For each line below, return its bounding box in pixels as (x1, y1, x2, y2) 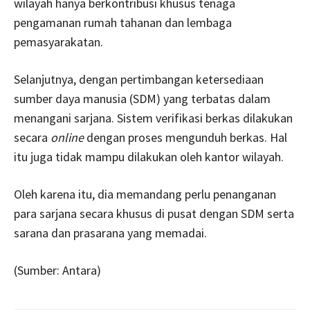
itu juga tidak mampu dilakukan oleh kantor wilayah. (14, 148, 284, 165)
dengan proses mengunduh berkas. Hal (84, 129, 287, 145)
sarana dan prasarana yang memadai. (14, 224, 207, 241)
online (51, 129, 84, 145)
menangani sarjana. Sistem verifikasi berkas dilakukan (14, 109, 293, 126)
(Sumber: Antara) (14, 262, 101, 278)
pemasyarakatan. (14, 33, 103, 50)
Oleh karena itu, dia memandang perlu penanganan (14, 185, 276, 202)
